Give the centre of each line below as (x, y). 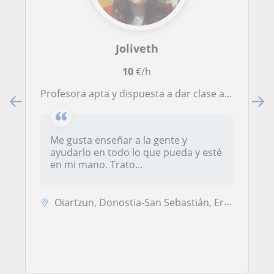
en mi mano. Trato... (96, 165)
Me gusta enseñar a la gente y (119, 140)
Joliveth (137, 49)
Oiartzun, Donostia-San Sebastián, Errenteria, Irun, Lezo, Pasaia (139, 203)
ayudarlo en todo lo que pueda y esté (136, 153)
